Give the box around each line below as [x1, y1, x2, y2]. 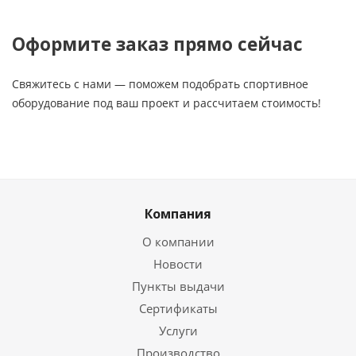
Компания [145, 205, 211, 222]
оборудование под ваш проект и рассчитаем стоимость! [12, 95, 321, 110]
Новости [153, 256, 203, 272]
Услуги [158, 323, 198, 339]
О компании [141, 234, 215, 250]
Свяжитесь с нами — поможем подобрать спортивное [12, 76, 308, 91]
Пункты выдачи [131, 278, 225, 294]
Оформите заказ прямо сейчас [12, 32, 303, 56]
